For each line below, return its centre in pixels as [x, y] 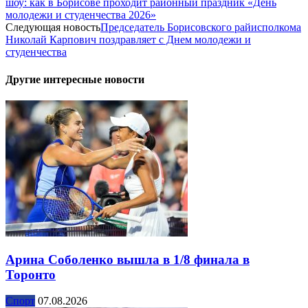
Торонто [31, 274]
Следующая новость [53, 27]
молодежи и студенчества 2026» [81, 15]
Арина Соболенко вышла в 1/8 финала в [128, 259]
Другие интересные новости [75, 79]
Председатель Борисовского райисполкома [201, 27]
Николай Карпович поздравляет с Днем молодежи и [128, 40]
